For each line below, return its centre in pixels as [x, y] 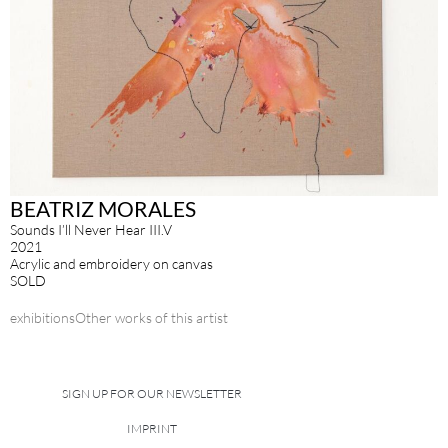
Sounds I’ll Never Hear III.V [91, 229]
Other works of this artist [151, 317]
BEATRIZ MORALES [103, 208]
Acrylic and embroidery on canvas [111, 263]
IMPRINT [151, 428]
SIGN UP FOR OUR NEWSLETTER [151, 393]
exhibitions [42, 317]
